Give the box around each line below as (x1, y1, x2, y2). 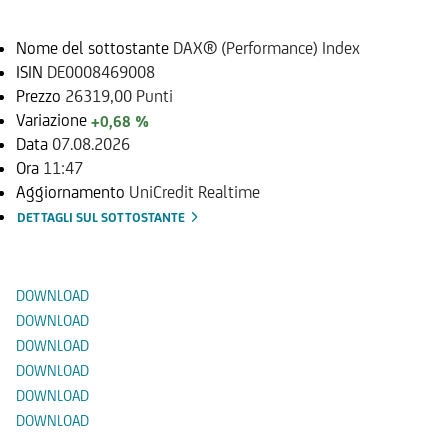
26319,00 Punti (65, 85, 173, 106)
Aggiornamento (16, 181, 129, 202)
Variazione (16, 109, 91, 130)
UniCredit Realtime (129, 181, 260, 202)
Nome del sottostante (16, 37, 173, 58)
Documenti (16, 225, 150, 259)
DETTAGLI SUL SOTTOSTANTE (17, 209, 188, 225)
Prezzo (16, 85, 65, 106)
